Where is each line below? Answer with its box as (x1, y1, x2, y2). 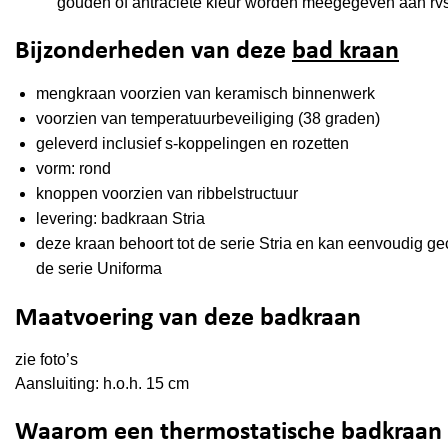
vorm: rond (35, 160, 111, 178)
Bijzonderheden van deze (15, 39, 292, 65)
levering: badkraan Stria (35, 210, 205, 228)
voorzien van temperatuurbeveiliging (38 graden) (35, 110, 380, 128)
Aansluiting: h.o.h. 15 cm (15, 374, 189, 392)
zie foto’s (15, 350, 78, 368)
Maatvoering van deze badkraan (15, 305, 361, 331)
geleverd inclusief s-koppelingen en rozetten (35, 135, 349, 153)
